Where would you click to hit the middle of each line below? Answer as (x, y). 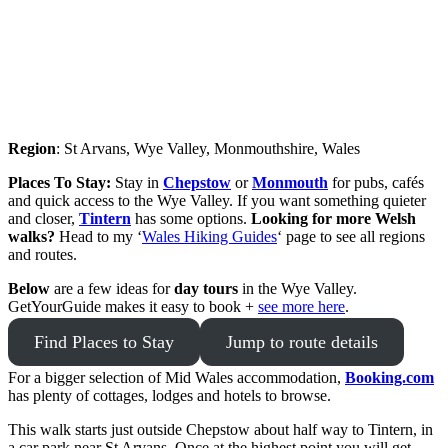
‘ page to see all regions (351, 237)
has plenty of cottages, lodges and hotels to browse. (169, 396)
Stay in (137, 183)
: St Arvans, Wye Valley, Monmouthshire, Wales (208, 149)
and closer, (43, 219)
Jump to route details (301, 342)
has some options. (191, 219)
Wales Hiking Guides (209, 237)
